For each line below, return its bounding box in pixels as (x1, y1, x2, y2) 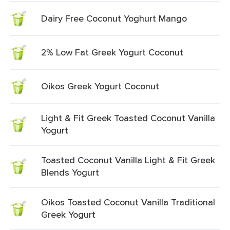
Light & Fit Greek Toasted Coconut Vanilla (41, 111, 215, 124)
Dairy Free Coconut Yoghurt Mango (41, 12, 187, 25)
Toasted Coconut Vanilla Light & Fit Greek (41, 154, 215, 166)
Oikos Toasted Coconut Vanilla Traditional (41, 196, 215, 208)
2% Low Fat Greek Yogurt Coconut (41, 46, 183, 59)
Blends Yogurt (41, 166, 99, 179)
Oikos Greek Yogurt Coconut (41, 80, 159, 92)
